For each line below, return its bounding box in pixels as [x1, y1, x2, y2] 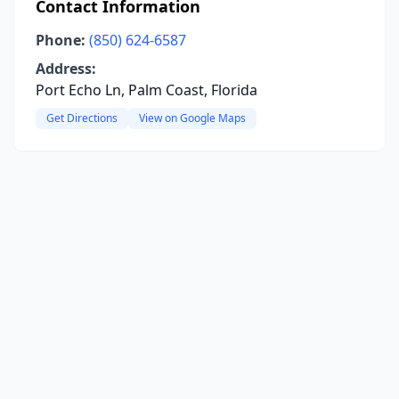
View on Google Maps [139, 110, 246, 126]
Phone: [36, 30, 85, 50]
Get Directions [46, 110, 118, 126]
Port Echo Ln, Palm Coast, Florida [36, 80, 257, 100]
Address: [36, 59, 96, 78]
